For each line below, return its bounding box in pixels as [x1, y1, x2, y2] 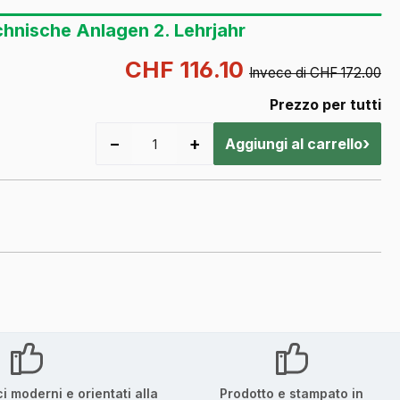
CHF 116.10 [125, 55, 249, 84]
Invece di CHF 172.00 [249, 64, 381, 82]
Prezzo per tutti [270, 96, 381, 114]
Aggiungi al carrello [225, 135, 362, 154]
